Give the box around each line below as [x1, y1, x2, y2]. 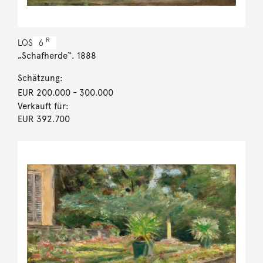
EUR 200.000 [17, 87, 70, 98]
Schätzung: [17, 72, 63, 83]
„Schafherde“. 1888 [17, 50, 96, 61]
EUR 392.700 [17, 113, 70, 124]
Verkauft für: [17, 100, 69, 112]
